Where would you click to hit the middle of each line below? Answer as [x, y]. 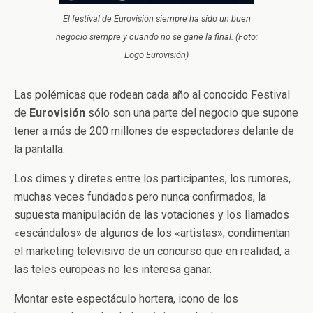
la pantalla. [39, 149]
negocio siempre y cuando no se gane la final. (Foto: [156, 37]
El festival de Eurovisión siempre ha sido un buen [156, 19]
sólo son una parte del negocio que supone [192, 113]
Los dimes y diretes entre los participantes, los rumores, [152, 179]
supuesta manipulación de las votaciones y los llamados [152, 215]
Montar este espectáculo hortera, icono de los [126, 299]
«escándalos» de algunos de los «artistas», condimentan [152, 233]
